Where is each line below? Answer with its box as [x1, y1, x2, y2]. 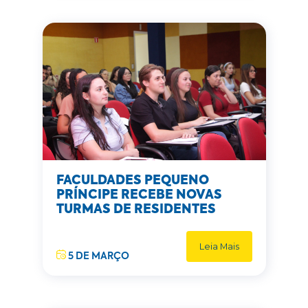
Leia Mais [199, 241, 239, 252]
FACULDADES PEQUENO [56, 175, 209, 187]
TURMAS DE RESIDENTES [56, 203, 216, 216]
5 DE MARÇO [65, 252, 129, 261]
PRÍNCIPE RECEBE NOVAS [56, 189, 222, 201]
